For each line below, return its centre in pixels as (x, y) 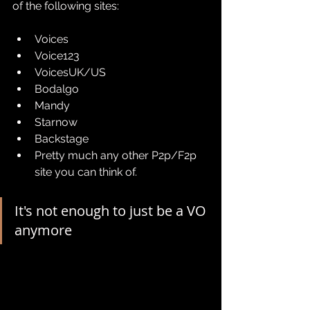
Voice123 (57, 56)
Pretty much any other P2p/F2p (117, 156)
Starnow (56, 122)
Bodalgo (57, 89)
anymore (43, 230)
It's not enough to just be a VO (112, 211)
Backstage (62, 139)
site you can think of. (86, 172)
